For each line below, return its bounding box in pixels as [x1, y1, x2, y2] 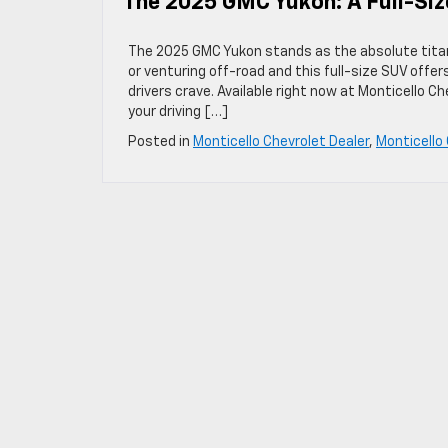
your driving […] [128, 105, 228, 119]
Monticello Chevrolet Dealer [193, 135, 369, 149]
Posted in [128, 135, 193, 149]
